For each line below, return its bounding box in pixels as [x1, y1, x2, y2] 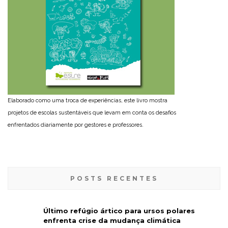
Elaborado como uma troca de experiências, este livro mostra [8, 97, 167, 104]
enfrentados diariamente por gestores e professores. [8, 121, 144, 128]
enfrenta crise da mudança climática [43, 216, 181, 224]
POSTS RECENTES [70, 174, 158, 182]
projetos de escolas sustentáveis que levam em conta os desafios [8, 109, 176, 116]
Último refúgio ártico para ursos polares [43, 206, 195, 215]
